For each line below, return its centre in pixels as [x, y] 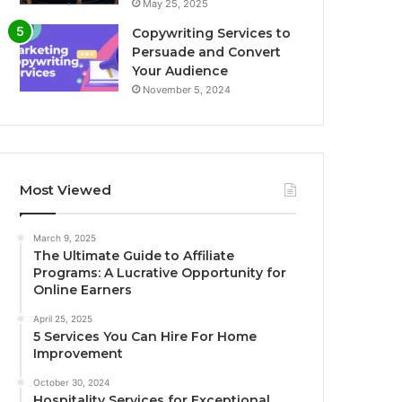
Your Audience [180, 70]
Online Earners [83, 289]
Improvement [79, 353]
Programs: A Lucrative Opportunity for [160, 272]
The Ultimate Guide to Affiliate [134, 255]
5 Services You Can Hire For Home [145, 336]
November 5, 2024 [187, 89]
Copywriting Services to [212, 33]
